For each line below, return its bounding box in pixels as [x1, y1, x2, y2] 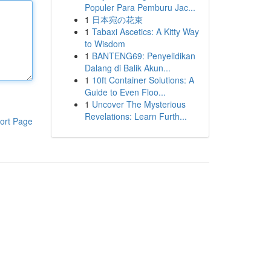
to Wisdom [84, 38, 125, 50]
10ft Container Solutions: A [91, 74, 194, 86]
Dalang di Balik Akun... [84, 62, 171, 74]
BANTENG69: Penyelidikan [91, 50, 195, 62]
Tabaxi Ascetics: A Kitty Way [91, 25, 199, 38]
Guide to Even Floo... [84, 86, 166, 98]
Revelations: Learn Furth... [84, 110, 187, 122]
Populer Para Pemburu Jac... [84, 1, 195, 13]
